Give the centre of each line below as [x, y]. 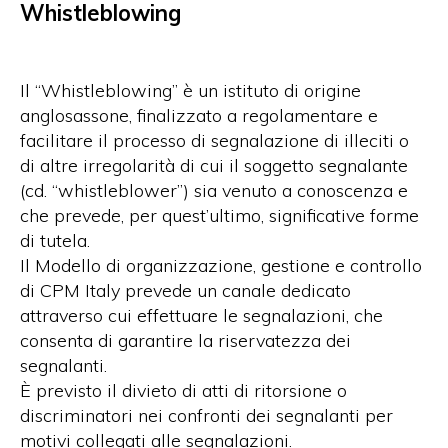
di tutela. [55, 241]
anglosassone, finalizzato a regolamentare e [199, 116]
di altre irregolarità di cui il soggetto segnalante [214, 166]
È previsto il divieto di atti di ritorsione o [183, 391]
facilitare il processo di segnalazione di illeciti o [214, 141]
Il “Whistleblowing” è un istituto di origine [190, 91]
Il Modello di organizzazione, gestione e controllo [221, 266]
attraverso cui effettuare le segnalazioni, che [201, 316]
